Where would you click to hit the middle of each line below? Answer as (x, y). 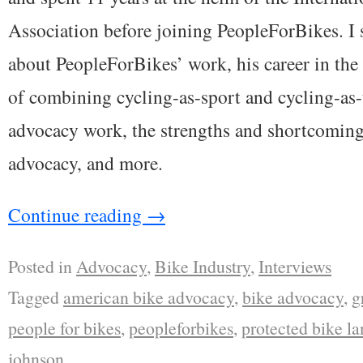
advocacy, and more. (85, 162)
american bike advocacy (149, 297)
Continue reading (77, 215)
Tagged (34, 297)
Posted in (40, 267)
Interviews (295, 267)
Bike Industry (203, 267)
